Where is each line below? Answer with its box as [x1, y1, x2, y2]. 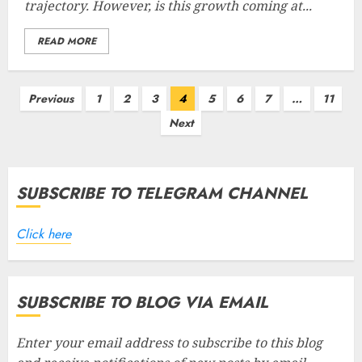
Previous [28, 90, 74, 107]
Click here [16, 225, 71, 243]
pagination [7, 109, 104, 137]
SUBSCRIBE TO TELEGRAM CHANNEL [16, 182, 308, 205]
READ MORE [37, 34, 96, 48]
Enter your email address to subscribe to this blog [16, 334, 322, 351]
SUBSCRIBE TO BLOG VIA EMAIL [16, 291, 268, 314]
